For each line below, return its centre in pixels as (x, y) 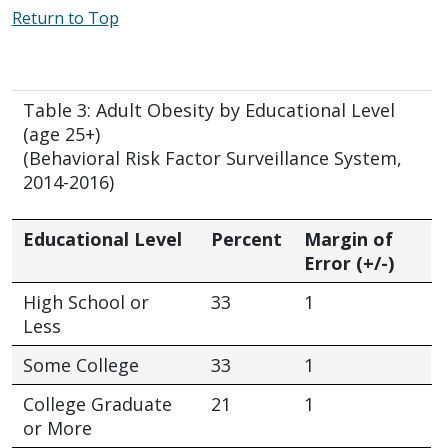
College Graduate (97, 403)
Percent (246, 238)
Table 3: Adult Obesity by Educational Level (208, 109)
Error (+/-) (348, 262)
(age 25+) (61, 133)
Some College (80, 364)
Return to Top (65, 17)
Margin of (348, 238)
